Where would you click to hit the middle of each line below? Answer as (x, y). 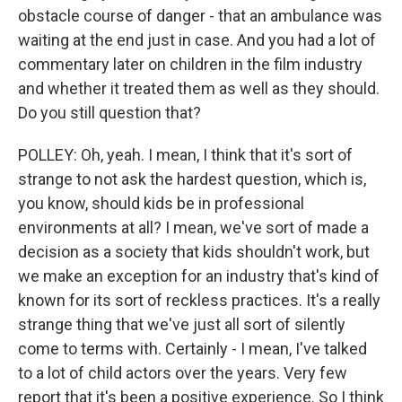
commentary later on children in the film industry (190, 64)
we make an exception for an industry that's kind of (199, 276)
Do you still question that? (109, 113)
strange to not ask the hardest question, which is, (192, 179)
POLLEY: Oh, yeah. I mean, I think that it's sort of (185, 155)
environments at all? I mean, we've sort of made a (193, 227)
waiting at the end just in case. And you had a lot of (197, 40)
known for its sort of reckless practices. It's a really (199, 300)
